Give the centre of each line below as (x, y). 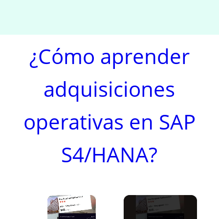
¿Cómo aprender (109, 56)
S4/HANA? (109, 154)
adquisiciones (109, 89)
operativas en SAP (109, 121)
